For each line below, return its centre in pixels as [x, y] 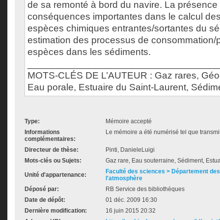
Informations [42, 132]
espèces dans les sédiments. [89, 52]
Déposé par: [42, 189]
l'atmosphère [124, 178]
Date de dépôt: [45, 200]
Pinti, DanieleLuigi [130, 150]
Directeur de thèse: [52, 150]
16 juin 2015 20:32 [131, 211]
